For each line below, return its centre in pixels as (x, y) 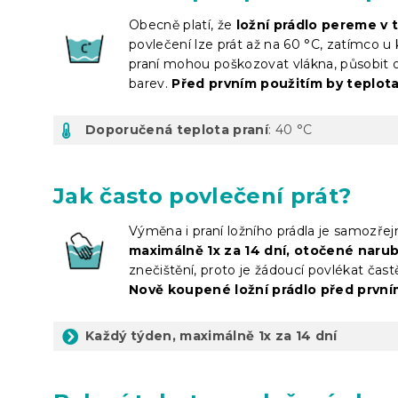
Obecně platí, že (183, 24)
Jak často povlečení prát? (203, 195)
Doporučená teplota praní (177, 129)
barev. (151, 83)
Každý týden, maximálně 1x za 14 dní (211, 335)
